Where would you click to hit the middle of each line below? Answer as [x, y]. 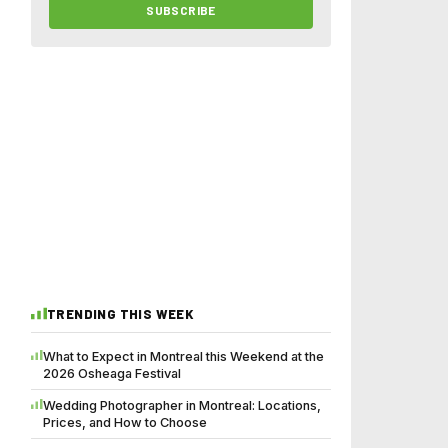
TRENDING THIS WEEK [120, 313]
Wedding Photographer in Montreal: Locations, [182, 405]
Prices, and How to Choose [125, 422]
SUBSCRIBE [181, 9]
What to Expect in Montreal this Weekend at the [183, 356]
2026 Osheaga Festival [112, 373]
